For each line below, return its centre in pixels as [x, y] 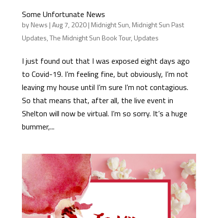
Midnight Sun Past [158, 25]
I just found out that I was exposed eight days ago [106, 61]
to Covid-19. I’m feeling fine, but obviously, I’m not [105, 74]
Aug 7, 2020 [69, 25]
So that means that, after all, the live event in [97, 100]
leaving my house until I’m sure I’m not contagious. [105, 87]
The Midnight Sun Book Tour [90, 38]
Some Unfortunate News [63, 14]
